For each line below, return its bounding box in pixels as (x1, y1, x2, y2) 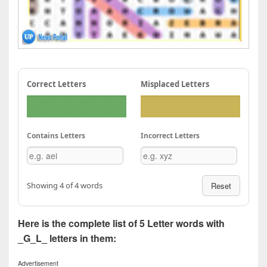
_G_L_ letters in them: (18, 231, 116, 245)
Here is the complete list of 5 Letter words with (18, 216, 225, 230)
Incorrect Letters (141, 130, 200, 141)
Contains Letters (27, 130, 85, 141)
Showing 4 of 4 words (27, 179, 103, 191)
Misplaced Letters (141, 78, 209, 89)
